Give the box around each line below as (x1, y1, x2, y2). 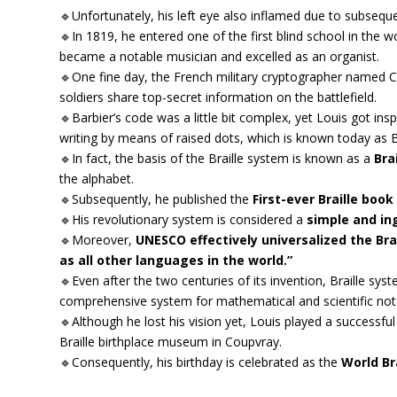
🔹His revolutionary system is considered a (59, 210, 307, 228)
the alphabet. (59, 169, 135, 187)
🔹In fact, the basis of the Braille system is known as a (59, 149, 375, 167)
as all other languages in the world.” (59, 251, 293, 269)
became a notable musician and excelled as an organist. (59, 47, 380, 65)
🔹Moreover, (59, 230, 136, 248)
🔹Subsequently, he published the (59, 190, 253, 207)
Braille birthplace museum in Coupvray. (59, 332, 283, 350)
